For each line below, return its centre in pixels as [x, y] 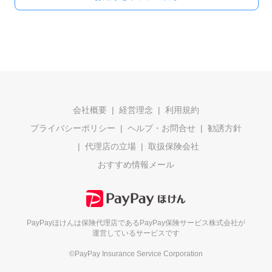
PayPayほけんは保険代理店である [83, 223]
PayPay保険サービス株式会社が [192, 223]
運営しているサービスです [136, 233]
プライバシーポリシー [73, 128]
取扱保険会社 [174, 146]
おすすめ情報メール [136, 165]
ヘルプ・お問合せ [161, 128]
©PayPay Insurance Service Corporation [136, 253]
